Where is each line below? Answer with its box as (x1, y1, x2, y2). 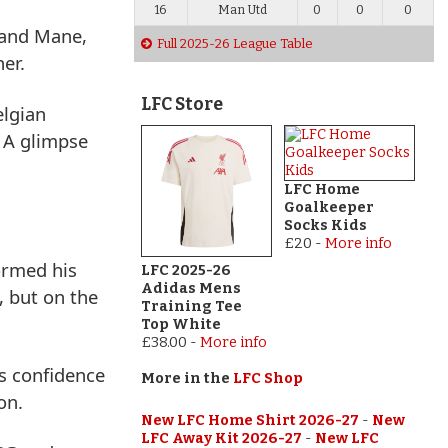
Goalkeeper (283, 199, 374, 217)
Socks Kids (283, 217, 367, 235)
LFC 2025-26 (140, 261, 231, 279)
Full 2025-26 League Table (156, 36, 313, 52)
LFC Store (140, 93, 223, 115)
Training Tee (140, 297, 242, 315)
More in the (140, 369, 233, 387)
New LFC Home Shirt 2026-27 (140, 411, 359, 429)
